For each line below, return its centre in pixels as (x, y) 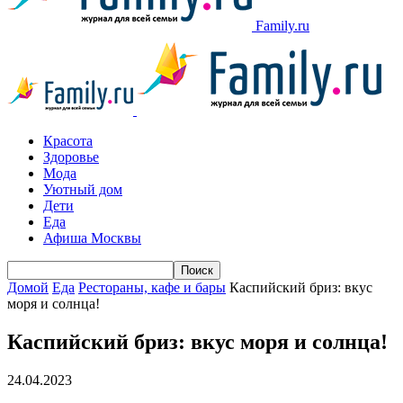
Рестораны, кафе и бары (152, 287)
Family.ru (282, 26)
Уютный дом (83, 189)
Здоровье (71, 157)
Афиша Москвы (92, 238)
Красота (68, 141)
